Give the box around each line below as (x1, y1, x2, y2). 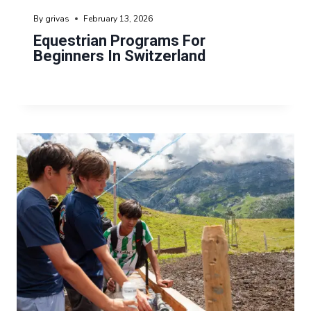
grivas (45, 12, 70, 24)
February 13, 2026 (83, 12, 153, 24)
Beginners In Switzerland (33, 47, 205, 65)
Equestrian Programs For (33, 31, 205, 49)
